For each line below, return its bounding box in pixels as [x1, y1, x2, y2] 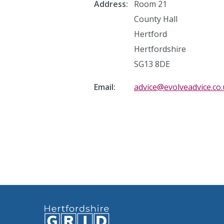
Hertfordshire [133, 43, 186, 54]
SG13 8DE [133, 58, 170, 69]
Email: [93, 81, 115, 92]
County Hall [133, 13, 177, 24]
